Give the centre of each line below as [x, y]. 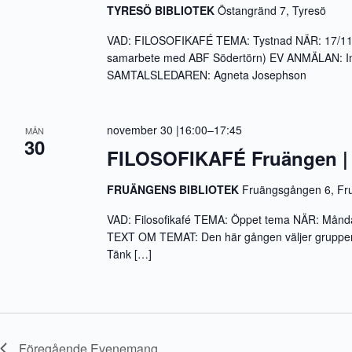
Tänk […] [130, 254]
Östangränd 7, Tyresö [272, 10]
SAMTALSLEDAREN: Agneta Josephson [207, 75]
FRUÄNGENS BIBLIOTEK [175, 189]
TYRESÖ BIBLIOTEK [163, 10]
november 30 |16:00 [158, 130]
